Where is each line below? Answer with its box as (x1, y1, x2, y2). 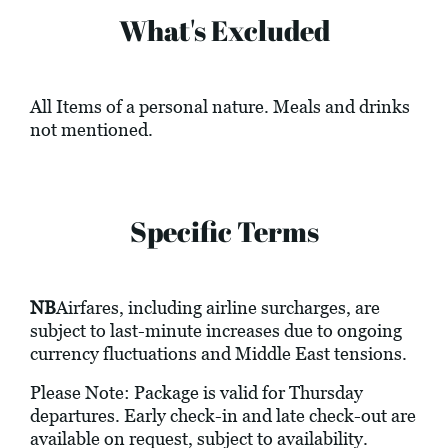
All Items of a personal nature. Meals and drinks (30, 96, 410, 118)
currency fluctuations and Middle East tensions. (30, 343, 407, 365)
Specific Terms (129, 212, 319, 251)
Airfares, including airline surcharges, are (56, 297, 380, 319)
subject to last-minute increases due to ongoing (30, 320, 402, 342)
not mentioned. (30, 119, 153, 141)
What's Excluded (118, 11, 330, 50)
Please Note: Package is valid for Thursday (30, 382, 363, 404)
